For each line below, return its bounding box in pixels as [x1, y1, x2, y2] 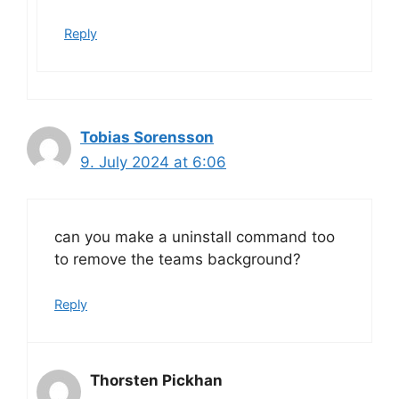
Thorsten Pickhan [90, 371, 223, 390]
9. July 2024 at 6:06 [80, 153, 226, 172]
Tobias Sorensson [80, 128, 214, 147]
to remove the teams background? [54, 249, 301, 268]
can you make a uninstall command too [54, 227, 335, 246]
